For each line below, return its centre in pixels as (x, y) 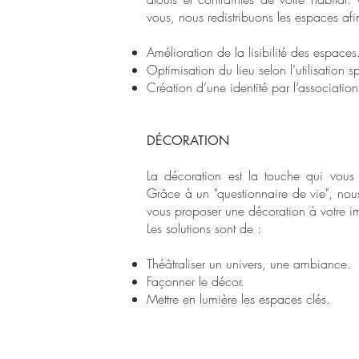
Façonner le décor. (196, 281)
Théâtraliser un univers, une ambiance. (249, 264)
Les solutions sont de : (204, 228)
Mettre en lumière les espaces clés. (238, 299)
